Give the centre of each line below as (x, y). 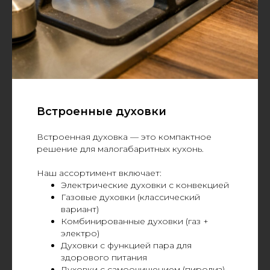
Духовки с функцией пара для (126, 246)
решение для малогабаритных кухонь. (120, 149)
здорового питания (104, 258)
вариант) (80, 209)
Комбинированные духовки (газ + (134, 221)
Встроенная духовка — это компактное (124, 137)
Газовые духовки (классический (130, 197)
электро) (80, 234)
